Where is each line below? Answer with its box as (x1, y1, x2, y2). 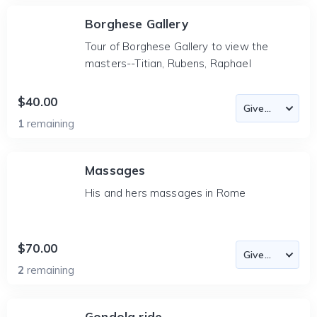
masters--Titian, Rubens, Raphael (85, 57, 251, 70)
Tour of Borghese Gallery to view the (85, 40, 269, 53)
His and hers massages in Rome (85, 186, 246, 200)
